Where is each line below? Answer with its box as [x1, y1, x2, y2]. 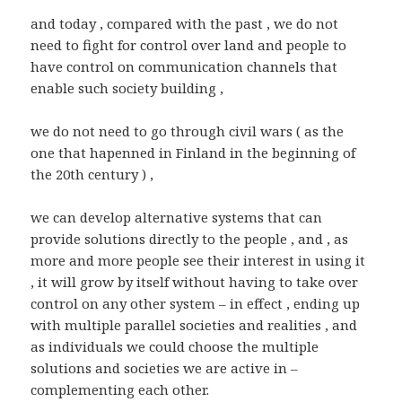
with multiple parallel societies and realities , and [31, 315, 358, 334]
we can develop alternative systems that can [31, 207, 323, 226]
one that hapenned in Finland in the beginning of [31, 143, 356, 162]
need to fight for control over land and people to [31, 35, 347, 54]
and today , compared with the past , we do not [31, 13, 339, 32]
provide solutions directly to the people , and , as [31, 229, 349, 248]
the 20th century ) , [31, 164, 154, 183]
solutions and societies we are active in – [31, 358, 299, 377]
